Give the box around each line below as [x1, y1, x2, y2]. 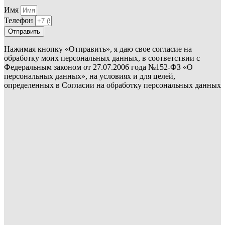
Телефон [4, 16, 35, 25]
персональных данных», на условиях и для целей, [4, 71, 175, 80]
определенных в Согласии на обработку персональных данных [4, 80, 221, 89]
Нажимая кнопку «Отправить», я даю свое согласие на [4, 44, 192, 53]
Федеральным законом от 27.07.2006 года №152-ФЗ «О [4, 62, 193, 71]
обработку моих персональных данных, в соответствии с [4, 53, 200, 62]
